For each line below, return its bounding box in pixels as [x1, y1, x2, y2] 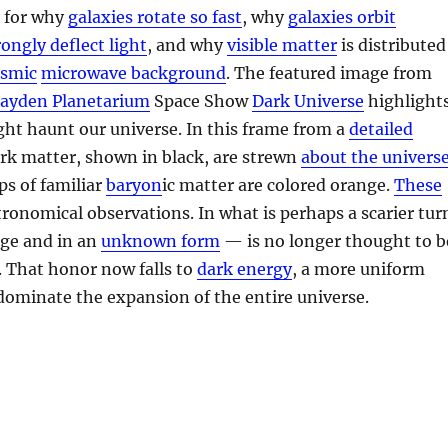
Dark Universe [252, 90, 365, 111]
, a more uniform [292, 258, 426, 279]
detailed [349, 118, 414, 139]
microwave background [41, 62, 227, 83]
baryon [106, 174, 163, 195]
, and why [147, 34, 228, 55]
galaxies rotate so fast [68, 6, 243, 27]
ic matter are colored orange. [162, 174, 395, 195]
